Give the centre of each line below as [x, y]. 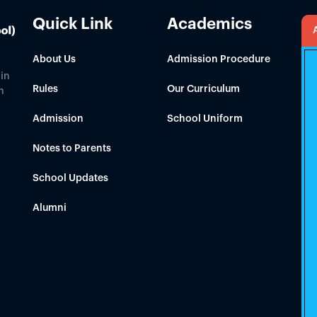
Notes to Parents [72, 149]
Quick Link [73, 24]
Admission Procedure [219, 59]
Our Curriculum [203, 89]
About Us [54, 59]
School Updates [70, 178]
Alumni [50, 208]
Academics [209, 24]
